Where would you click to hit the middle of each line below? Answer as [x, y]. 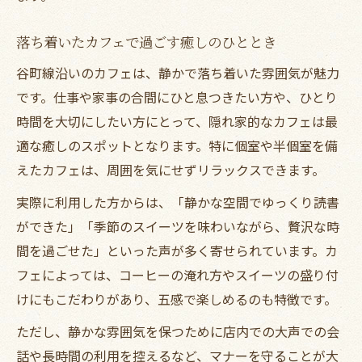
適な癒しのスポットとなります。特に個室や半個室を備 [177, 145]
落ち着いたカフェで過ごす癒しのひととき [146, 41]
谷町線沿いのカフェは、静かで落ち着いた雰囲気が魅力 [178, 72]
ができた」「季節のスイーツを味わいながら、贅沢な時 [178, 226]
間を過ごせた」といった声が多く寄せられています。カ [177, 250]
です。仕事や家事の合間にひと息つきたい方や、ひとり [177, 97]
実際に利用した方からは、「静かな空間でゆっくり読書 [178, 202]
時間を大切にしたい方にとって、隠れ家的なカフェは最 [177, 121]
